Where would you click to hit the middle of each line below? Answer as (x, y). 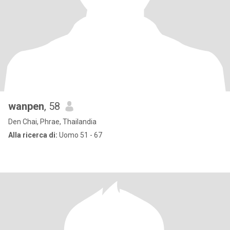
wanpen (26, 106)
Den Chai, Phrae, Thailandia (52, 122)
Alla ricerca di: (33, 135)
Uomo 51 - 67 (80, 135)
